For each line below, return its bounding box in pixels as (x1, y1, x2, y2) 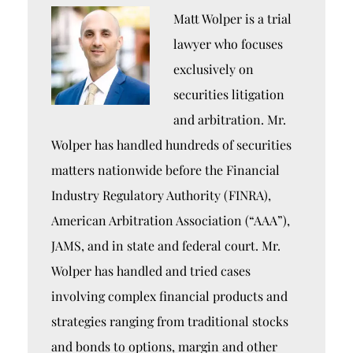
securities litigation (173, 86, 284, 102)
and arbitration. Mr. (173, 111, 286, 128)
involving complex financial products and (51, 288, 288, 304)
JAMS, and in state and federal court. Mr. (51, 237, 281, 254)
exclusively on (173, 61, 254, 77)
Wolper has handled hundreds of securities (51, 136, 292, 153)
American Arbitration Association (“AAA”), (51, 212, 290, 229)
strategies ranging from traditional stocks (51, 313, 288, 329)
